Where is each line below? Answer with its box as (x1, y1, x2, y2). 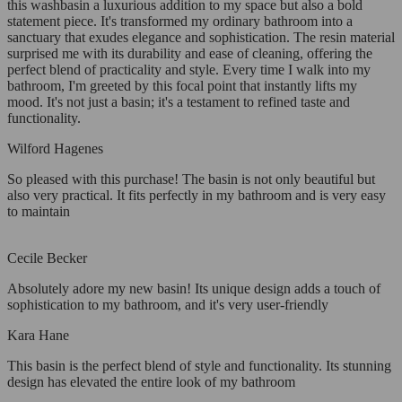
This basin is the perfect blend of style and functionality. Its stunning (7, 358, 391, 374)
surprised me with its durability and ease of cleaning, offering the (7, 46, 372, 62)
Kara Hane (7, 328, 69, 344)
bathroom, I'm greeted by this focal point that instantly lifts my (7, 78, 357, 94)
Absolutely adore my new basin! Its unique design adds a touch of (7, 281, 380, 297)
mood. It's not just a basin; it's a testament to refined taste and (7, 94, 350, 110)
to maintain (7, 204, 70, 220)
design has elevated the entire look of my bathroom (7, 374, 295, 390)
